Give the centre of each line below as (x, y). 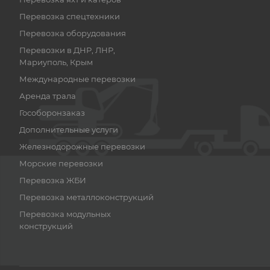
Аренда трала (48, 96)
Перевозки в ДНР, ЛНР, (67, 50)
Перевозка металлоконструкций (86, 197)
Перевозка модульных (65, 214)
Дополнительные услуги (69, 130)
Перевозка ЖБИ (53, 180)
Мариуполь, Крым (56, 62)
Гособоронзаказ (52, 113)
